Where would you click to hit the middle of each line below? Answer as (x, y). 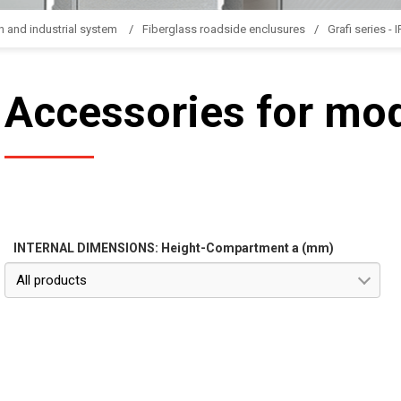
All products (51, 280)
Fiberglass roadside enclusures (224, 29)
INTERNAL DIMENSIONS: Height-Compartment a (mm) (174, 248)
